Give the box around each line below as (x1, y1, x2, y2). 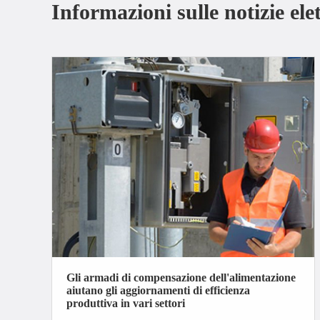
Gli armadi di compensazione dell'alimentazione (66, 271, 296, 284)
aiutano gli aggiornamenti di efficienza (66, 284, 250, 296)
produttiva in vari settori (66, 296, 185, 309)
